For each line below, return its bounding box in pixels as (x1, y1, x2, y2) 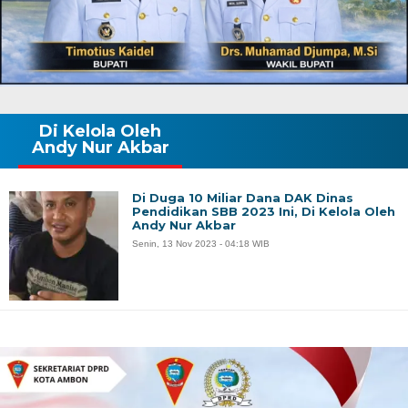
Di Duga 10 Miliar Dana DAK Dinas (132, 189, 353, 205)
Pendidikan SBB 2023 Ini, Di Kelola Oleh (132, 203, 395, 219)
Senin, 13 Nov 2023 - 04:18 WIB (132, 238, 270, 249)
